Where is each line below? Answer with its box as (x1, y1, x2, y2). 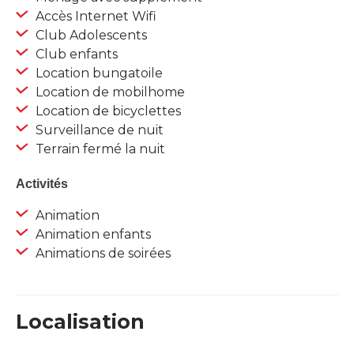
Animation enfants (32, 227, 151, 243)
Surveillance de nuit (32, 122, 164, 138)
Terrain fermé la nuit (32, 141, 165, 157)
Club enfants (32, 47, 118, 62)
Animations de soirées (32, 246, 171, 262)
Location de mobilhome (32, 85, 185, 100)
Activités (16, 177, 68, 191)
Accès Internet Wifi (32, 9, 156, 24)
